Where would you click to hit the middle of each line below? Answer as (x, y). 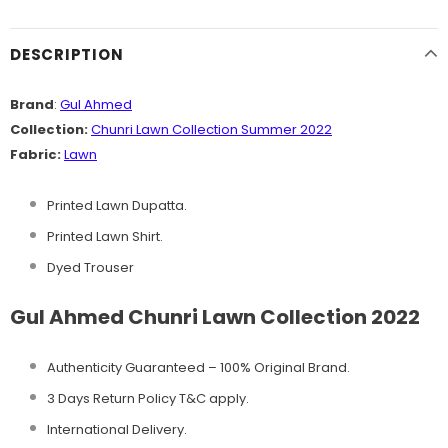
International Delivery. (117, 429)
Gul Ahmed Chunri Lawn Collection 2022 (215, 316)
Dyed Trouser (90, 267)
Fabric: (35, 154)
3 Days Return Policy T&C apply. (148, 398)
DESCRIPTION (67, 54)
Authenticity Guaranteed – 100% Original (176, 367)
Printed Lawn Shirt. (105, 236)
